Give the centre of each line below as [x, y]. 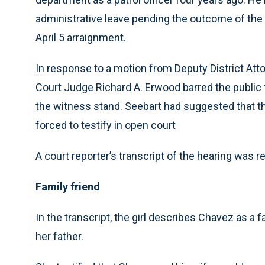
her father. [59, 236]
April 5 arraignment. [81, 38]
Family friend [68, 187]
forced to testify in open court [106, 125]
